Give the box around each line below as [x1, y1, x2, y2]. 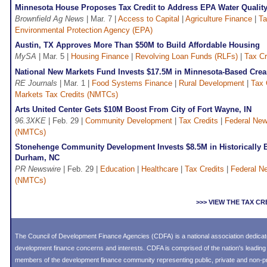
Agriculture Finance [185, 14, 252, 24]
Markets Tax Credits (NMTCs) [15, 90, 118, 100]
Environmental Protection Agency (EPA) [15, 26, 153, 35]
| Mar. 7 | [84, 14, 118, 24]
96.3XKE [15, 116, 46, 126]
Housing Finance [71, 52, 129, 61]
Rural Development [179, 79, 244, 88]
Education [100, 164, 135, 174]
